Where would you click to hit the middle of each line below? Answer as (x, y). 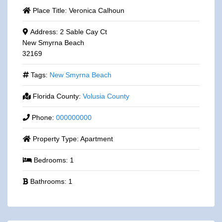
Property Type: (56, 139)
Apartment (96, 139)
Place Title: (51, 11)
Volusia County (106, 96)
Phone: (44, 118)
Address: (45, 32)
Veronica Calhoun (96, 11)
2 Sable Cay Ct (83, 32)
